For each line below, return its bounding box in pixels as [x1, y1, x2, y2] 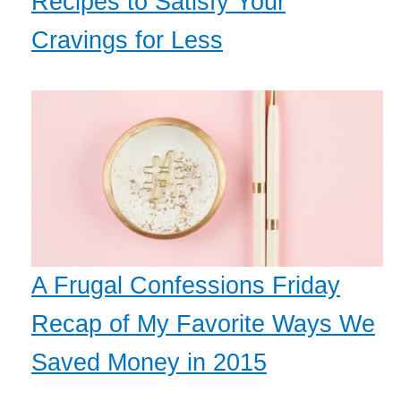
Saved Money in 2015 [31, 348, 267, 376]
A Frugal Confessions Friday [31, 271, 340, 299]
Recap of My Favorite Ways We [31, 310, 375, 337]
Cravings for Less [31, 27, 223, 55]
